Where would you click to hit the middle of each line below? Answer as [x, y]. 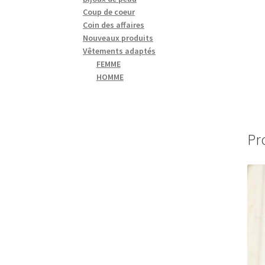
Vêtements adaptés [119, 51]
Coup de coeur [109, 12]
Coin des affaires [114, 25]
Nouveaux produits [118, 38]
